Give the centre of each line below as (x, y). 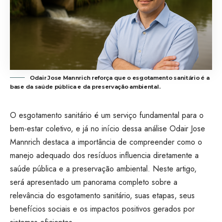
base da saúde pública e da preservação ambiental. (85, 86)
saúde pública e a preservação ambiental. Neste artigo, (103, 168)
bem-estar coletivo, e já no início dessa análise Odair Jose (108, 128)
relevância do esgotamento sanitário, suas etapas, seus (102, 195)
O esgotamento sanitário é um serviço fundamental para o (107, 115)
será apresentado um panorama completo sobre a (94, 182)
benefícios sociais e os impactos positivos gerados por (102, 209)
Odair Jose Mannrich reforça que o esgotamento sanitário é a (120, 78)
